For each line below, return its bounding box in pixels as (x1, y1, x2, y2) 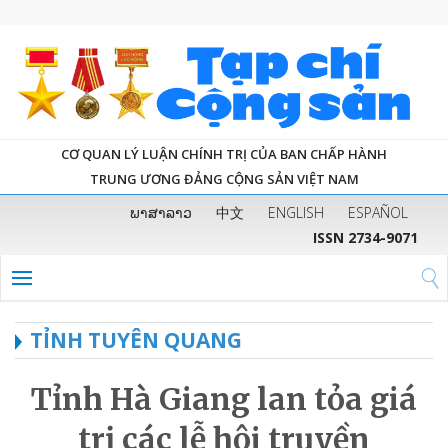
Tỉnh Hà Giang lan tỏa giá (31, 379, 417, 418)
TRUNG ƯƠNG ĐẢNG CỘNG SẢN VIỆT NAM (89, 169, 359, 188)
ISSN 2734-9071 (313, 227, 418, 247)
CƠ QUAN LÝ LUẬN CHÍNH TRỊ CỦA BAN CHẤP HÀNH (61, 144, 387, 163)
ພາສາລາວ (130, 202, 192, 222)
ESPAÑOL (348, 202, 408, 222)
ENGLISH (268, 202, 324, 222)
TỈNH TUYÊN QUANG (30, 325, 242, 354)
